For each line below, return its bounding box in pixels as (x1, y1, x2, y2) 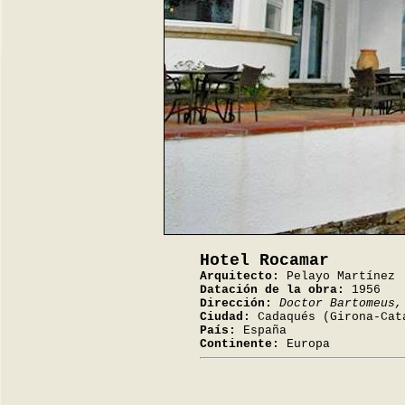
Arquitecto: (200, 269, 279, 283)
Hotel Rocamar (200, 251, 329, 269)
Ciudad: (200, 310, 250, 324)
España (236, 324, 287, 337)
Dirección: (200, 297, 272, 310)
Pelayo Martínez (279, 269, 395, 283)
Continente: (200, 337, 279, 351)
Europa (279, 337, 330, 351)
